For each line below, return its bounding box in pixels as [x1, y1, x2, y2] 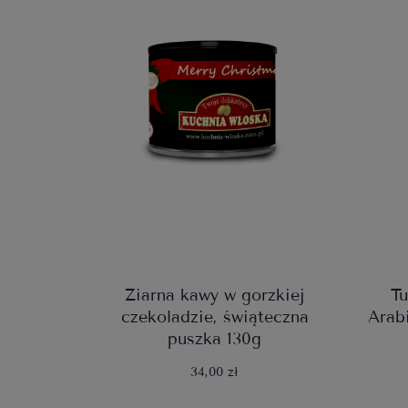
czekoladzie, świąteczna [120, 307, 309, 328]
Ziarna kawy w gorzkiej [125, 285, 304, 306]
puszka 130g [168, 329, 261, 350]
